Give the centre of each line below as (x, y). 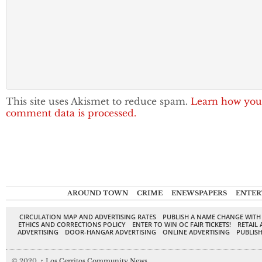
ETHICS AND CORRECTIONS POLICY (72, 224)
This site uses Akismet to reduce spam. (98, 101)
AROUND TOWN (97, 193)
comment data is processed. (71, 113)
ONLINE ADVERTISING (196, 232)
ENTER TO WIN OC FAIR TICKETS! (182, 224)
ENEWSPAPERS (199, 193)
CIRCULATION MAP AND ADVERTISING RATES (87, 216)
